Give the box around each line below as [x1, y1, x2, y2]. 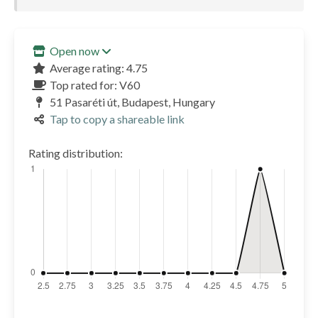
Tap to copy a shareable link [50, 112, 185, 126]
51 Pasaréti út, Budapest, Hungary [50, 95, 216, 109]
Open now [50, 44, 100, 58]
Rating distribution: [28, 146, 123, 160]
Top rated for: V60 [50, 78, 141, 92]
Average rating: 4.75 [50, 61, 148, 75]
